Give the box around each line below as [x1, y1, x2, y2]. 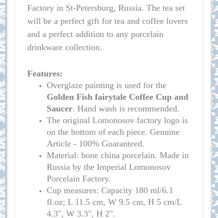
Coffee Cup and [127, 92, 188, 102]
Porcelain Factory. [47, 174, 111, 183]
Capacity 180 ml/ [101, 185, 162, 195]
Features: [27, 69, 63, 78]
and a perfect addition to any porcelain [27, 29, 163, 39]
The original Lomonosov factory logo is [47, 115, 188, 125]
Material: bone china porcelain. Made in [47, 150, 189, 160]
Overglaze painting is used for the [47, 80, 166, 90]
